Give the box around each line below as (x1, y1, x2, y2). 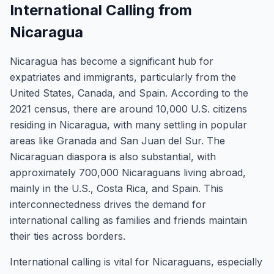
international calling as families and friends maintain (10, 214, 247, 226)
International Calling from (10, 1, 192, 19)
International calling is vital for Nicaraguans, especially (10, 256, 262, 268)
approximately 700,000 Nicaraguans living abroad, (10, 166, 246, 179)
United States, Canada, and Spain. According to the (10, 87, 248, 99)
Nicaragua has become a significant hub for (10, 55, 213, 67)
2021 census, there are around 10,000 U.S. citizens (10, 103, 247, 115)
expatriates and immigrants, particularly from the (10, 71, 236, 83)
